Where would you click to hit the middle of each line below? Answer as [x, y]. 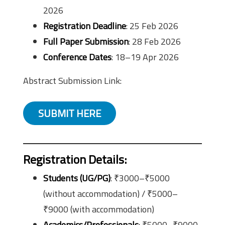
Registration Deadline [85, 26]
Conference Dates [77, 57]
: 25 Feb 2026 [152, 26]
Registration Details [74, 159]
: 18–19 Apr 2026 [145, 57]
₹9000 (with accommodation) [99, 209]
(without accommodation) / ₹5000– [110, 193]
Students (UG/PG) [77, 178]
